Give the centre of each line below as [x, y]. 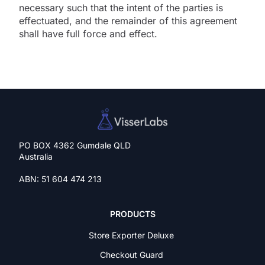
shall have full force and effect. [88, 33]
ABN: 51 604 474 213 [60, 179]
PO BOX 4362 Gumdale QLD [75, 145]
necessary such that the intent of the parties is [121, 7]
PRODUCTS [132, 214]
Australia [36, 156]
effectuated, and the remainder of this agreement [128, 20]
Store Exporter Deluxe [132, 235]
